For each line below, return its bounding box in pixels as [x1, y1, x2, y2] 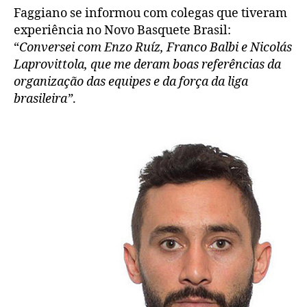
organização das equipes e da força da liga [14, 73, 248, 90]
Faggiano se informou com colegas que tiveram [14, 5, 287, 21]
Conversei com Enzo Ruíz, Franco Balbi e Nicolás [19, 39, 292, 56]
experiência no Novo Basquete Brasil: [14, 22, 231, 38]
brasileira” [14, 90, 73, 107]
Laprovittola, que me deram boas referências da [14, 56, 281, 73]
